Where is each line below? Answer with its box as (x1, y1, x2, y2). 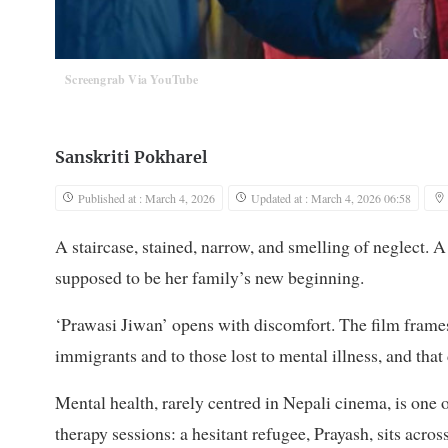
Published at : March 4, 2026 (78, 190, 215, 207)
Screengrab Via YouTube (65, 71, 199, 89)
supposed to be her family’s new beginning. (55, 265, 364, 290)
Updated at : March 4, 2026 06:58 (251, 190, 411, 207)
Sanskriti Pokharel (55, 150, 207, 167)
